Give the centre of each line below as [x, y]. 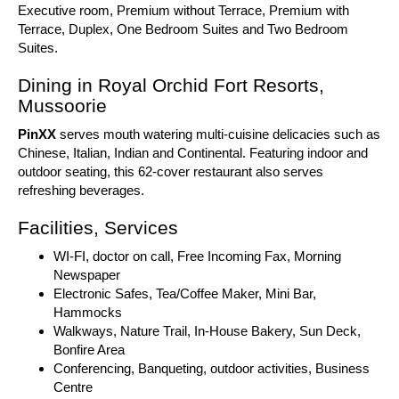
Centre [73, 387]
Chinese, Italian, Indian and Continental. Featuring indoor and [193, 153]
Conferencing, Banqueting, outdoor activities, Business [212, 368]
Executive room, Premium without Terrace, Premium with [183, 10]
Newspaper [87, 275]
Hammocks [88, 312]
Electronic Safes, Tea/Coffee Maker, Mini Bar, [185, 293]
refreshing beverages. [81, 190]
